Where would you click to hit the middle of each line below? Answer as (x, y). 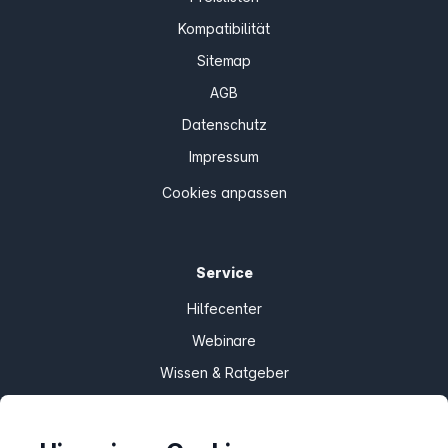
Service (224, 273)
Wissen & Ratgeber (224, 373)
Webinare (224, 341)
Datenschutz (224, 125)
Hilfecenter (224, 309)
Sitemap (224, 61)
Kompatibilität (224, 29)
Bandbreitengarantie (224, 405)
